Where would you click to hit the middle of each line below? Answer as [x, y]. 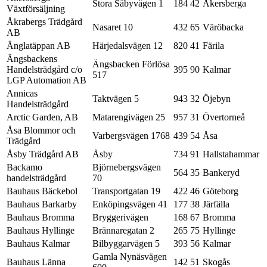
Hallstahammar [231, 154]
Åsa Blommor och [41, 131]
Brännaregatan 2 [123, 231]
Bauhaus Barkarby [42, 204]
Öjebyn [217, 99]
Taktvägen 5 [116, 99]
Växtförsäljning [36, 9]
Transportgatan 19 [126, 191]
